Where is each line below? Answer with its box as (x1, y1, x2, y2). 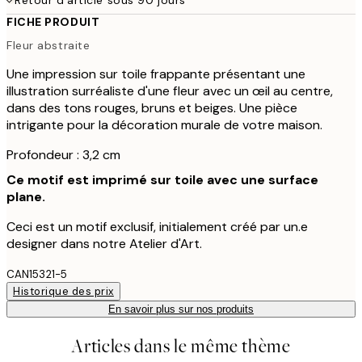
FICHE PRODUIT (6, 14, 100, 29)
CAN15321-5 (6, 267, 67, 282)
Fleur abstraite (6, 38, 90, 53)
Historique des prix (13, 284, 114, 299)
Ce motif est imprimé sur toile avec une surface (6, 171, 318, 189)
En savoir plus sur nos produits (108, 303, 254, 316)
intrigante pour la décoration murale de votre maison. (6, 116, 322, 134)
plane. (6, 188, 45, 206)
